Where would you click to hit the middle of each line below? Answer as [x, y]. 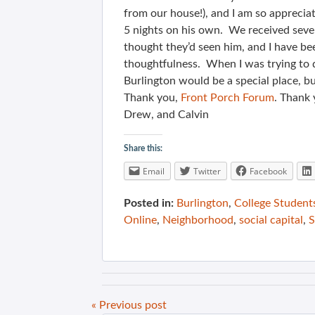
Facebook [268, 171]
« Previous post [129, 305]
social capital [271, 220]
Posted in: [149, 203]
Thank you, [152, 98]
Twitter [207, 171]
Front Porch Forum [227, 98]
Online [140, 220]
